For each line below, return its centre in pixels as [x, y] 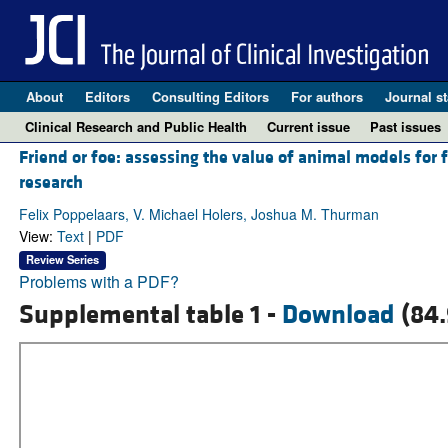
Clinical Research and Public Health [136, 126]
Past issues [405, 126]
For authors [326, 96]
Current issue [308, 126]
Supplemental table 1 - [150, 314]
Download [338, 314]
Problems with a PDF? [98, 281]
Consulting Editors [210, 96]
